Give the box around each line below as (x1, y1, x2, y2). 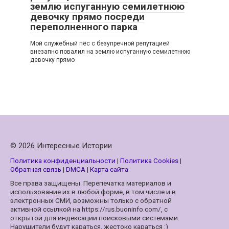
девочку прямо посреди (30, 10, 145, 22)
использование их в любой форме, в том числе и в (10, 187, 176, 196)
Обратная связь (10, 165, 61, 173)
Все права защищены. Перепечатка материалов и (10, 178, 171, 187)
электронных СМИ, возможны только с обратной (10, 196, 172, 204)
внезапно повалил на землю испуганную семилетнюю (30, 48, 190, 55)
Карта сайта (90, 165, 128, 173)
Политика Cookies (120, 156, 178, 165)
